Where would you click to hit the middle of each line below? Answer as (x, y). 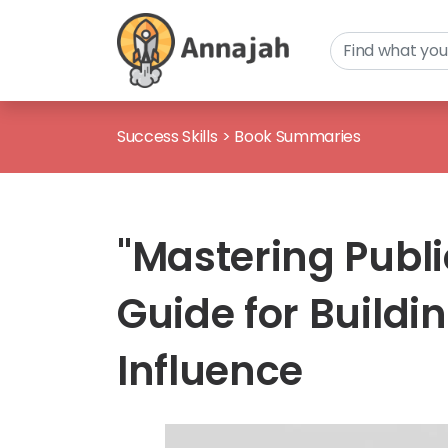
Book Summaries (297, 136)
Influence (210, 371)
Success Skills (167, 136)
